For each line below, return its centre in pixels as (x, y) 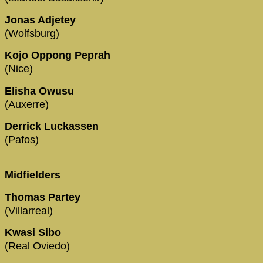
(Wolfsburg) (32, 33)
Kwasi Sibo (34, 233)
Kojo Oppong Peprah (59, 55)
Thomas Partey (44, 197)
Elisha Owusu (41, 91)
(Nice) (19, 69)
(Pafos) (22, 140)
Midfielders (33, 175)
